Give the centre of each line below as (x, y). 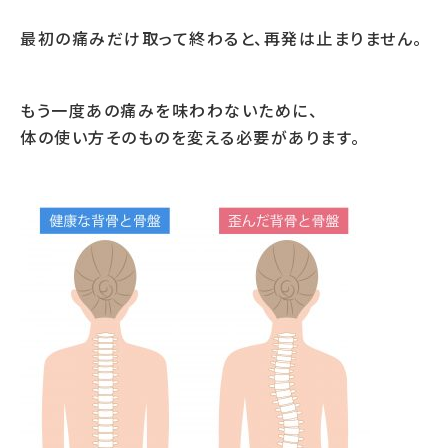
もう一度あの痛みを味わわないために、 (169, 110)
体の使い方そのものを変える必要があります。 (190, 137)
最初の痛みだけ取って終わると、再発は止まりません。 (221, 38)
